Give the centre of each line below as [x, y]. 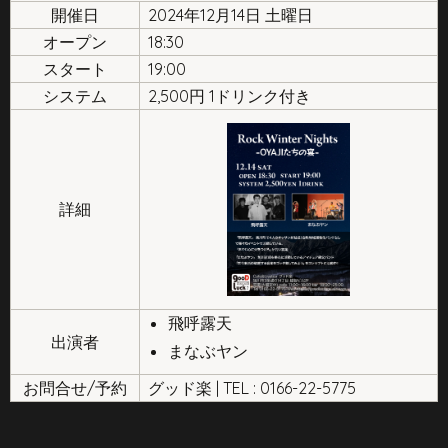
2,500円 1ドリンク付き [229, 95]
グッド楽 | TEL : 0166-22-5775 [252, 387]
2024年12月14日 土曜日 [230, 14]
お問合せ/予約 [75, 387]
